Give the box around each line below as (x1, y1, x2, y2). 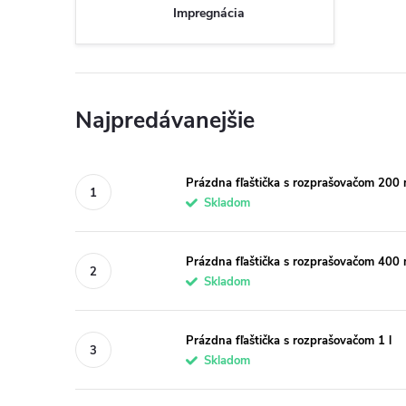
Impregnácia (173, 5, 245, 22)
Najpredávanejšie (75, 105, 255, 136)
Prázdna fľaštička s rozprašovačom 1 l (186, 332, 391, 349)
